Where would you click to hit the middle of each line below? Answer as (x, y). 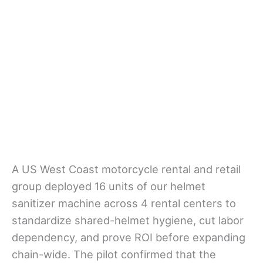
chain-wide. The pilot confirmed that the (114, 254)
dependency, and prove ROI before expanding (129, 237)
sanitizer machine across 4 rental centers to (124, 203)
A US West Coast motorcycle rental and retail (126, 169)
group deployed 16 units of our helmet (109, 186)
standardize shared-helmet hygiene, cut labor (128, 220)
